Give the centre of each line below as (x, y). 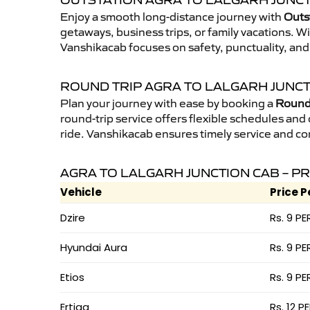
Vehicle (81, 192)
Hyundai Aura (94, 247)
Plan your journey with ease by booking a (168, 103)
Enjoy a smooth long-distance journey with (172, 17)
